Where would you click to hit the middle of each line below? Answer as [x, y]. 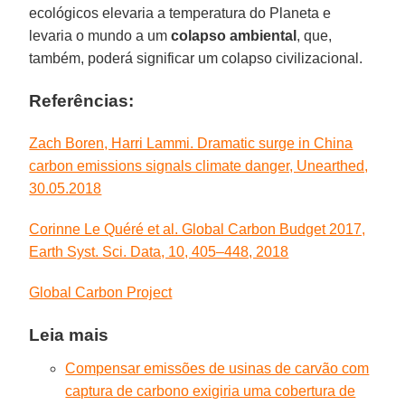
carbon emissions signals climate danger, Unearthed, [199, 165]
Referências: [82, 100]
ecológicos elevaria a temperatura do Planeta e [180, 13]
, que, [315, 35]
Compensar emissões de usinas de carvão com [217, 368]
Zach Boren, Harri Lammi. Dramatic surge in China [191, 143]
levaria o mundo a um [100, 35]
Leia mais [69, 334]
